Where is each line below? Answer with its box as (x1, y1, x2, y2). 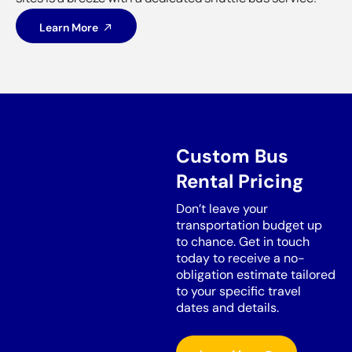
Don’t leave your (176, 200, 268, 217)
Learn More (39, 20, 98, 35)
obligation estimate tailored (176, 266, 335, 283)
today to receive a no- (176, 249, 305, 266)
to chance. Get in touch (176, 233, 310, 250)
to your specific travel (176, 282, 301, 299)
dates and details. (176, 299, 279, 316)
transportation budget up (176, 216, 322, 233)
